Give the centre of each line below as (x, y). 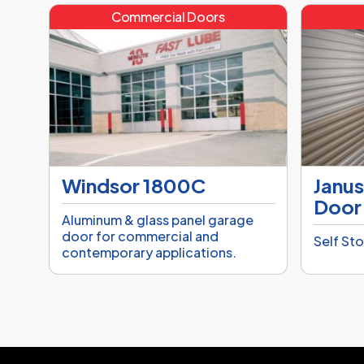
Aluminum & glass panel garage (158, 220)
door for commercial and (140, 236)
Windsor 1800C (134, 186)
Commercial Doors (168, 17)
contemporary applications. (149, 253)
